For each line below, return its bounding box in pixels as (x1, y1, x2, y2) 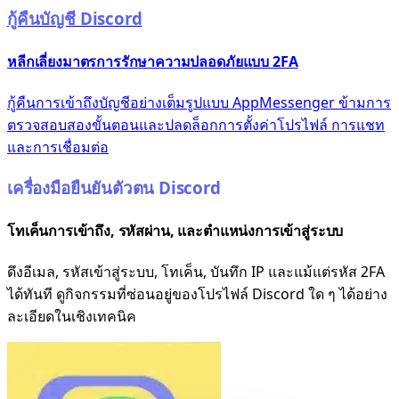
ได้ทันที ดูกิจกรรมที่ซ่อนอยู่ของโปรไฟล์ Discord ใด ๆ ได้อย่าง (7, 284, 387, 305)
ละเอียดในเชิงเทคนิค (7, 306, 136, 327)
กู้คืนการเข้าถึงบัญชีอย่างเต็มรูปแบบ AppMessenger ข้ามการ (7, 93, 391, 113)
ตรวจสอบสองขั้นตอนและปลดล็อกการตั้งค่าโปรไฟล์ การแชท (7, 115, 385, 135)
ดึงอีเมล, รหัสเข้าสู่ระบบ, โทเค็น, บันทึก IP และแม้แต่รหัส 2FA (7, 262, 385, 282)
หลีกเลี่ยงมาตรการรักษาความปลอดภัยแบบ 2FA (7, 51, 298, 71)
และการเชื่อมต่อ (7, 137, 109, 158)
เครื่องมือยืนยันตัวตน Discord (7, 175, 221, 199)
